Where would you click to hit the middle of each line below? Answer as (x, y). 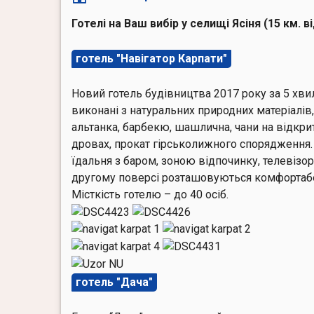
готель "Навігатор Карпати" (151, 58)
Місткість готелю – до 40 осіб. (150, 194)
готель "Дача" (114, 282)
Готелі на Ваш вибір (125, 23)
